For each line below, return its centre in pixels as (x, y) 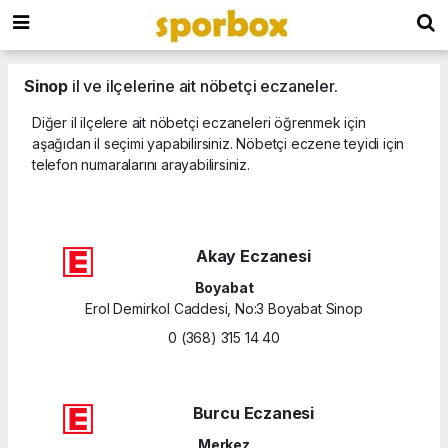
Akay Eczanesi (253, 255)
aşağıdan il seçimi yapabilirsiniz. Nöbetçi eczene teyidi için (218, 143)
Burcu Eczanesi (253, 412)
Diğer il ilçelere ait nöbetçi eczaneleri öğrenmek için (199, 122)
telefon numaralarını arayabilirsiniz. (141, 164)
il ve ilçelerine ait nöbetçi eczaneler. (203, 85)
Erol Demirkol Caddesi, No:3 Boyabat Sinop (224, 308)
